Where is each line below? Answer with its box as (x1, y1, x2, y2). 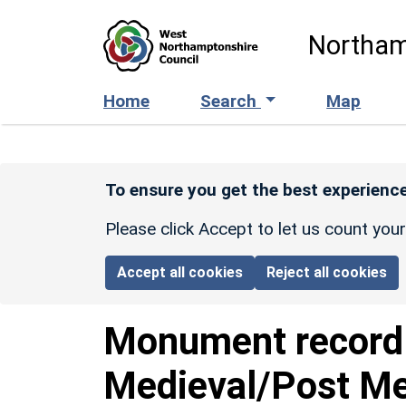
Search (200, 90, 261, 111)
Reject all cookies (266, 263, 388, 281)
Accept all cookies (117, 263, 244, 281)
